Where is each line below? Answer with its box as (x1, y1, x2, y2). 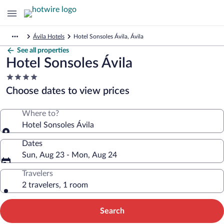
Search (99, 207, 124, 215)
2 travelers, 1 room (22, 181, 88, 189)
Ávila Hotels (33, 33, 64, 39)
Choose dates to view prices (6, 86, 129, 96)
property (5, 92, 36, 100)
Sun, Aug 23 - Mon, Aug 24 (22, 151, 117, 159)
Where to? (22, 109, 59, 117)
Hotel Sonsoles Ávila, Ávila (73, 33, 143, 39)
